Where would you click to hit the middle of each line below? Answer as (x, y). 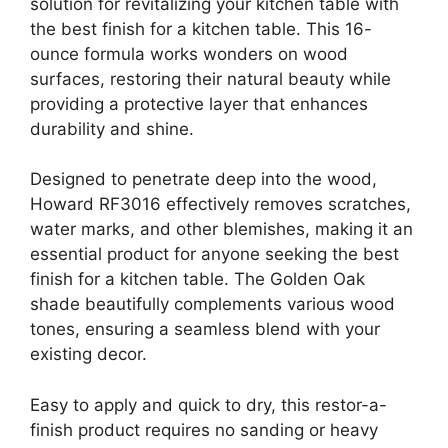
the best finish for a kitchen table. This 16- (201, 28)
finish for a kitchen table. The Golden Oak (197, 279)
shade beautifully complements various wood (212, 304)
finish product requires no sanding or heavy (204, 429)
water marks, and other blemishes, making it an (221, 229)
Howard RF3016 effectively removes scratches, (220, 204)
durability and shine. (112, 128)
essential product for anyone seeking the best (214, 254)
